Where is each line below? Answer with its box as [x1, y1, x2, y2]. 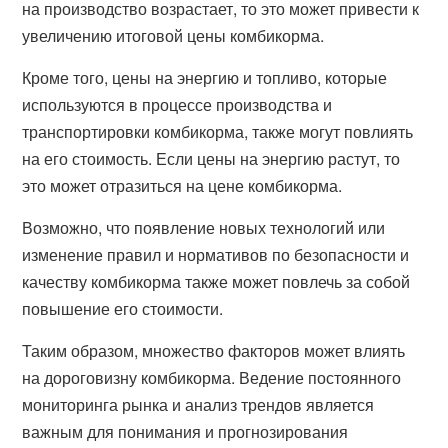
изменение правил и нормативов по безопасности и [22, 243, 410, 266]
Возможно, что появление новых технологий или [22, 216, 386, 239]
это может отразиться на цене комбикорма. [22, 174, 343, 197]
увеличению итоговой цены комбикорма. [22, 24, 325, 47]
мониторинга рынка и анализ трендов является [22, 393, 375, 416]
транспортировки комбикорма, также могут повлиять [22, 120, 414, 143]
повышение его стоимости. [22, 297, 224, 320]
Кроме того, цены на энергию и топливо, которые [22, 66, 388, 89]
